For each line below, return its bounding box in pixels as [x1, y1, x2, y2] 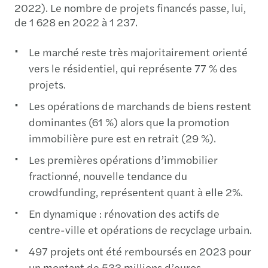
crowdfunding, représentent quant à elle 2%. [29, 184, 243, 199]
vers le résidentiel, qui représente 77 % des [29, 60, 237, 75]
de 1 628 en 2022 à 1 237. [14, 14, 138, 29]
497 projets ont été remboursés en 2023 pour [29, 243, 251, 258]
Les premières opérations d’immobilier [29, 151, 218, 167]
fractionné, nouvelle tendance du [29, 167, 187, 183]
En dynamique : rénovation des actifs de [29, 205, 220, 221]
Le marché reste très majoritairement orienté [29, 44, 248, 59]
